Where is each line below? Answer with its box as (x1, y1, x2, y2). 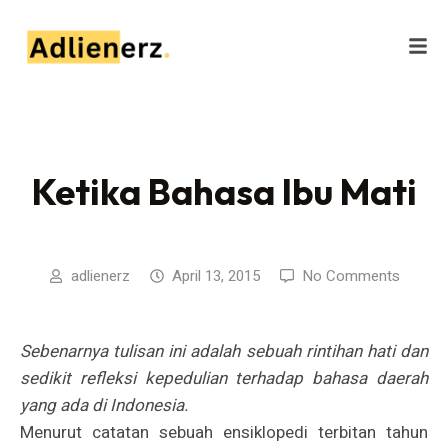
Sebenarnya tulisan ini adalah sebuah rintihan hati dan (20, 338, 428, 364)
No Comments (301, 264, 400, 287)
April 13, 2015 (171, 264, 260, 287)
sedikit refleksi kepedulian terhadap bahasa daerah (20, 365, 428, 391)
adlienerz (70, 264, 130, 287)
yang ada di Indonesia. (20, 392, 192, 418)
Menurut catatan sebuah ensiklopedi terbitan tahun (20, 419, 428, 445)
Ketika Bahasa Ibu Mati (31, 168, 417, 214)
